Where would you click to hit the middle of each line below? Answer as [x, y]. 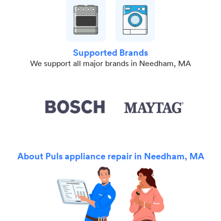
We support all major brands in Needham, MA [110, 63]
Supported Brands [110, 53]
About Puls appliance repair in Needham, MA [110, 156]
